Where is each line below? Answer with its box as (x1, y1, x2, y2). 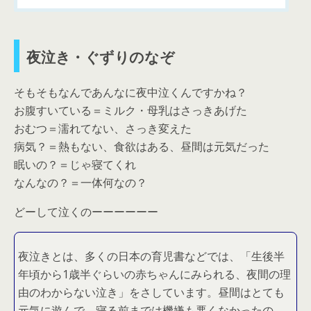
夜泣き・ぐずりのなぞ (26, 45, 175, 67)
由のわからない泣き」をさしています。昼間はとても (18, 285, 285, 301)
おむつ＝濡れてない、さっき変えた (14, 121, 192, 137)
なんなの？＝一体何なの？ (14, 175, 147, 191)
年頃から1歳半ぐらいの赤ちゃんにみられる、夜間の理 (18, 267, 291, 283)
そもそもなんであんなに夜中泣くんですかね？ (14, 85, 247, 101)
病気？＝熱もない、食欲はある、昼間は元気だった (14, 139, 269, 155)
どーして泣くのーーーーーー (14, 204, 158, 220)
